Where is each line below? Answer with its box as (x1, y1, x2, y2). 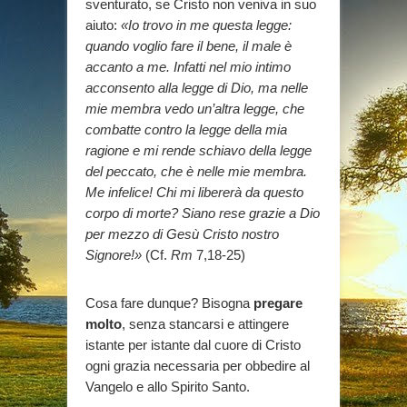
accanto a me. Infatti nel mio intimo (85, 58, 291, 74)
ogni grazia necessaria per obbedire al (85, 357, 310, 373)
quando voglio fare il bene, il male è (85, 37, 292, 54)
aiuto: (85, 16, 121, 33)
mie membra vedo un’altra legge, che (85, 100, 304, 116)
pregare (253, 294, 303, 311)
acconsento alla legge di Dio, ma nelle (85, 79, 308, 95)
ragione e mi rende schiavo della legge (85, 142, 312, 158)
